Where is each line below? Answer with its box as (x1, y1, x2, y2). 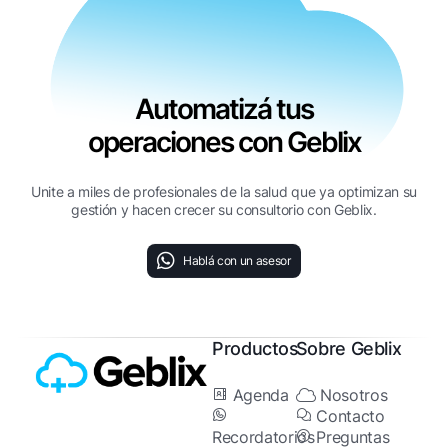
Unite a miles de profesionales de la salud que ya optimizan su (30, 183, 418, 201)
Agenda (232, 385, 289, 406)
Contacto (316, 406, 385, 427)
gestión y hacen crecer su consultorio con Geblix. (71, 201, 377, 219)
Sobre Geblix (295, 338, 402, 360)
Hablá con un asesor (182, 252, 291, 268)
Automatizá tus (135, 92, 313, 127)
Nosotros (320, 385, 388, 406)
